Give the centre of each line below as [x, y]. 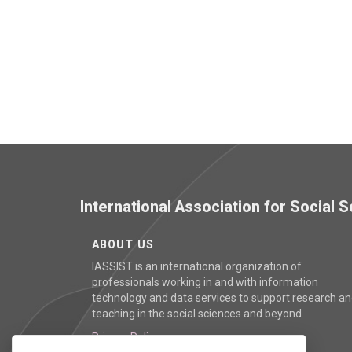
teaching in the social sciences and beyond [197, 313]
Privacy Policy [126, 337]
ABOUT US [123, 244]
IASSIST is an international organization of [197, 266]
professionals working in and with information [205, 282]
